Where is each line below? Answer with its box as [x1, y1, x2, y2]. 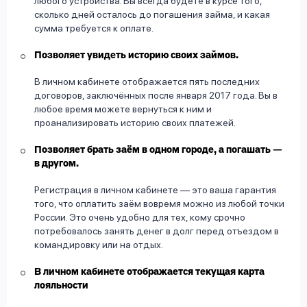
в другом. [34, 159, 79, 169]
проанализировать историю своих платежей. [34, 117, 236, 129]
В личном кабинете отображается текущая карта [34, 267, 265, 278]
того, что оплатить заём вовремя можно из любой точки [34, 198, 284, 210]
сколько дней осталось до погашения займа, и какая [34, 9, 270, 21]
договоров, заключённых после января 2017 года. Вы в [34, 90, 278, 101]
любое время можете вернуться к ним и [34, 103, 212, 115]
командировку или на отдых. [34, 239, 163, 251]
